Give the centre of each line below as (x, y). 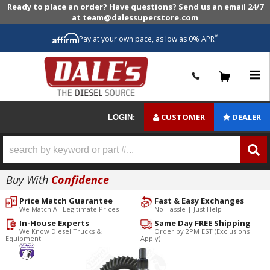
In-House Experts (54, 223)
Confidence (79, 180)
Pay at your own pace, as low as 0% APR (146, 39)
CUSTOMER (183, 117)
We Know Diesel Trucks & (60, 231)
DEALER (246, 117)
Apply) (150, 238)
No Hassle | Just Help (188, 209)
